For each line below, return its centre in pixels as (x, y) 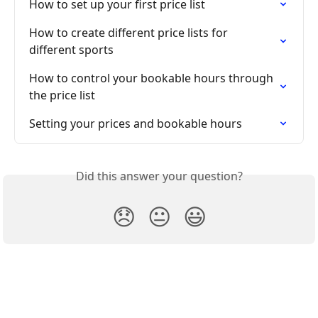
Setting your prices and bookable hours (136, 123)
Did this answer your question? (159, 176)
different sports (71, 49)
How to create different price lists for (130, 32)
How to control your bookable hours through (153, 78)
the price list (62, 95)
